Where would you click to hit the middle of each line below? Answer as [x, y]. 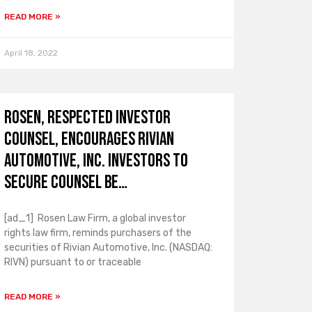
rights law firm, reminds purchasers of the [97, 233]
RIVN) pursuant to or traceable [72, 262]
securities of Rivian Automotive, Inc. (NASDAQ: [108, 248]
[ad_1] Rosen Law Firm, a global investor [95, 218]
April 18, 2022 [31, 53]
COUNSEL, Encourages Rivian [89, 140]
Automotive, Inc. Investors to [96, 161]
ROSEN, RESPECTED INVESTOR [87, 118]
